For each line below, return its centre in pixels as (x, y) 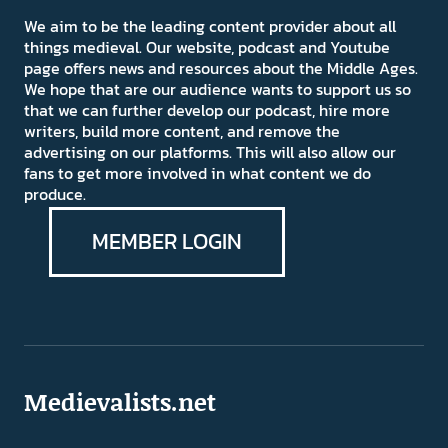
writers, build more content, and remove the (181, 131)
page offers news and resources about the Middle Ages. (220, 68)
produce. (54, 194)
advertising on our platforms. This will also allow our (209, 152)
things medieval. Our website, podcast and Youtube (206, 47)
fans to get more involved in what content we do (197, 173)
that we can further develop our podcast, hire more (206, 110)
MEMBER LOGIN (166, 242)
